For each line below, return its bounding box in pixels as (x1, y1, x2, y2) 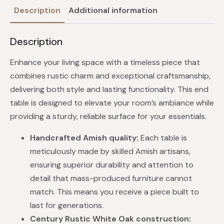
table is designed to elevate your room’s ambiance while (10, 97, 214, 108)
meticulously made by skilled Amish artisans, (30, 146, 190, 156)
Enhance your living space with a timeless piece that (10, 57, 200, 67)
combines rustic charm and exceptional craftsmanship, (10, 70, 210, 81)
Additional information (68, 5, 157, 15)
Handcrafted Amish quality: (30, 132, 138, 143)
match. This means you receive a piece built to (30, 186, 199, 197)
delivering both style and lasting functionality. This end (10, 84, 208, 94)
